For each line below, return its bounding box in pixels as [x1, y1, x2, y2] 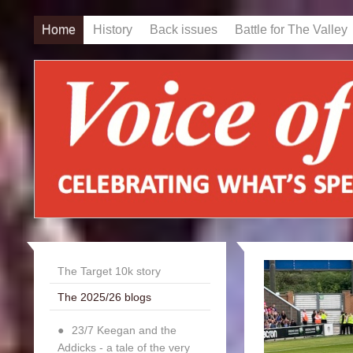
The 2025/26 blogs [57, 291, 151, 304]
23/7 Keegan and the [71, 323, 176, 336]
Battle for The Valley [234, 23, 347, 36]
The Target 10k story [57, 264, 161, 277]
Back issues [149, 23, 217, 36]
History [92, 23, 132, 36]
